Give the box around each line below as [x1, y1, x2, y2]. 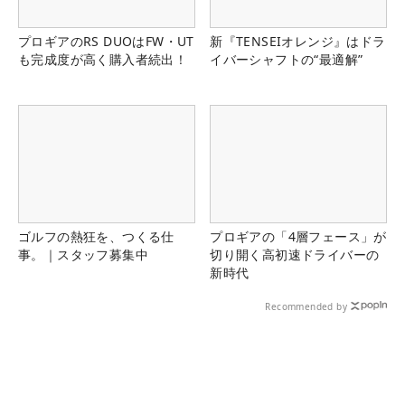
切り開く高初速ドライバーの [210, 245, 380, 263]
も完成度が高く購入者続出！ [18, 50, 188, 68]
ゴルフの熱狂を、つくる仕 [18, 227, 174, 245]
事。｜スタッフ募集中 [18, 245, 148, 263]
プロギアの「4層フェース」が [210, 227, 387, 245]
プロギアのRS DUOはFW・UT [18, 32, 194, 50]
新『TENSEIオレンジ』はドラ [210, 32, 386, 50]
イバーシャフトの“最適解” [210, 50, 363, 68]
